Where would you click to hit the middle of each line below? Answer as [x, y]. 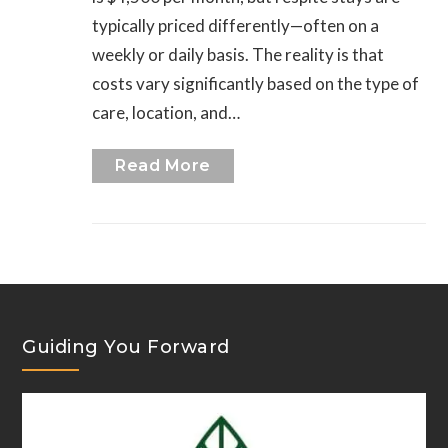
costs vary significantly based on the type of [256, 84]
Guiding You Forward [126, 347]
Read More [163, 166]
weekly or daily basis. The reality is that [238, 55]
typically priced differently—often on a [236, 26]
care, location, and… [166, 113]
